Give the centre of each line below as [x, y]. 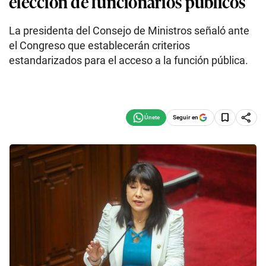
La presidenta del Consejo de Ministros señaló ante [129, 31]
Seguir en [186, 117]
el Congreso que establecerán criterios [99, 45]
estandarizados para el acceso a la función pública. [129, 60]
